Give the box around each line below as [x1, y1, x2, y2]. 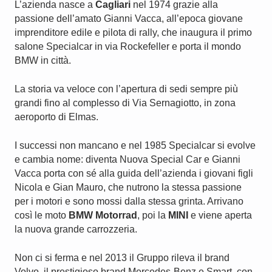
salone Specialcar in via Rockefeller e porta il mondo [15, 41, 241, 52]
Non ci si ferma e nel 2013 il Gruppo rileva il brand [15, 253, 229, 263]
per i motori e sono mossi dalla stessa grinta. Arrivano [15, 196, 243, 206]
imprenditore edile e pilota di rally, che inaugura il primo [15, 27, 252, 38]
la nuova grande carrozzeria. [15, 224, 137, 234]
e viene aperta [188, 210, 252, 220]
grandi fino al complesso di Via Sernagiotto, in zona [15, 98, 236, 108]
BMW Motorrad [69, 210, 137, 220]
